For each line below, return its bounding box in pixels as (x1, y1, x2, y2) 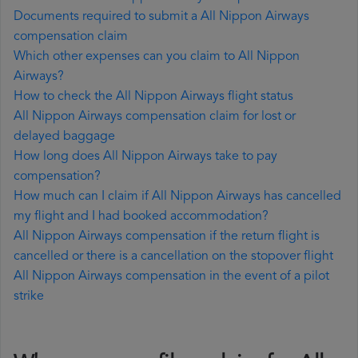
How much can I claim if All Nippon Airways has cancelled (14, 190, 341, 204)
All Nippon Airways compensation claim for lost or (14, 110, 296, 124)
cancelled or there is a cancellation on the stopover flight (14, 250, 333, 264)
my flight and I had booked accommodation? (14, 210, 268, 224)
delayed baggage (14, 130, 115, 144)
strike (14, 290, 44, 304)
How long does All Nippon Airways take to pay (14, 150, 277, 164)
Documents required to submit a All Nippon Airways (14, 10, 309, 24)
